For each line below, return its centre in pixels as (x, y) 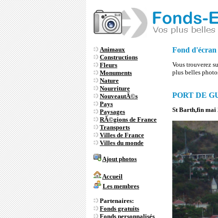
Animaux (112, 49)
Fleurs (109, 65)
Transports (115, 127)
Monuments (116, 73)
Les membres (121, 186)
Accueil (112, 177)
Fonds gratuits (119, 208)
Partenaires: (116, 200)
